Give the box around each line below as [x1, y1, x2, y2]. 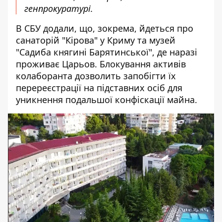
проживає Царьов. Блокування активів [16, 58, 186, 70]
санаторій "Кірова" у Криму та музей [16, 34, 175, 46]
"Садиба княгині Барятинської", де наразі [16, 46, 197, 58]
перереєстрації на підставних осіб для [16, 82, 182, 94]
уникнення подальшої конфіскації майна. [16, 94, 197, 106]
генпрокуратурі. [24, 2, 93, 14]
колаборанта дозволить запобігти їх [16, 70, 176, 82]
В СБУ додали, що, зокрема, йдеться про [16, 22, 193, 34]
